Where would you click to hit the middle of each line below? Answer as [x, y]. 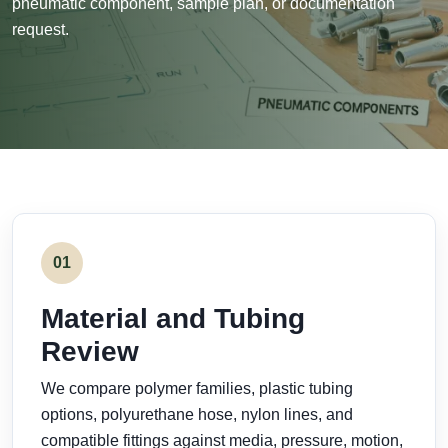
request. [40, 29]
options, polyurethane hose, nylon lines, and [197, 414]
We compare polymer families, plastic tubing [197, 388]
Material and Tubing [173, 318]
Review [90, 351]
